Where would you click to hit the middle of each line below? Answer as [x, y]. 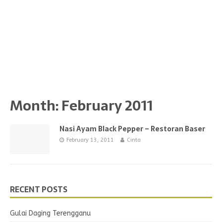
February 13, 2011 [90, 140]
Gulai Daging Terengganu [50, 214]
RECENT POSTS [39, 190]
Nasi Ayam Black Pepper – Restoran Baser [132, 129]
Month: [36, 106]
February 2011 [107, 106]
